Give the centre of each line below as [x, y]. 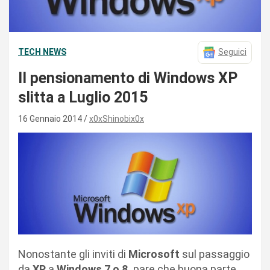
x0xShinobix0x [117, 118]
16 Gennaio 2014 [51, 118]
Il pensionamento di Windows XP [128, 78]
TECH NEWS [42, 52]
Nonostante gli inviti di [73, 254]
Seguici [232, 52]
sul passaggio [215, 254]
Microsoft [154, 254]
